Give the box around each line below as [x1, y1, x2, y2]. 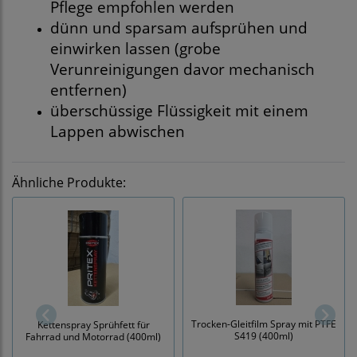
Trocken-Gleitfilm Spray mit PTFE [191, 317, 336, 331]
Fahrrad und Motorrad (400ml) [25, 329, 161, 343]
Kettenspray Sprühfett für [37, 317, 150, 331]
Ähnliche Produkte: [12, 174, 126, 192]
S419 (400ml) [234, 329, 293, 343]
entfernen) [50, 80, 127, 100]
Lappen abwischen [50, 121, 185, 142]
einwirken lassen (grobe [50, 38, 221, 59]
